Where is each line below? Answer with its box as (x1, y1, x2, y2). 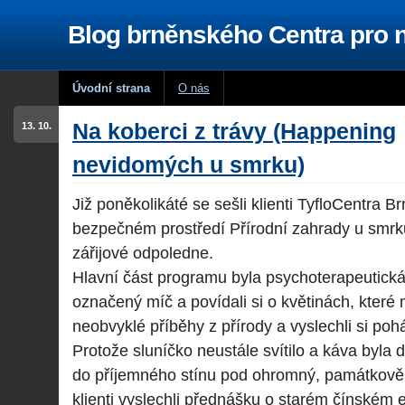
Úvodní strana (72, 81, 150, 95)
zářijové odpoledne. (72, 244, 213, 262)
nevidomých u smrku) (72, 152, 305, 177)
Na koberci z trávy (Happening (72, 118, 396, 144)
